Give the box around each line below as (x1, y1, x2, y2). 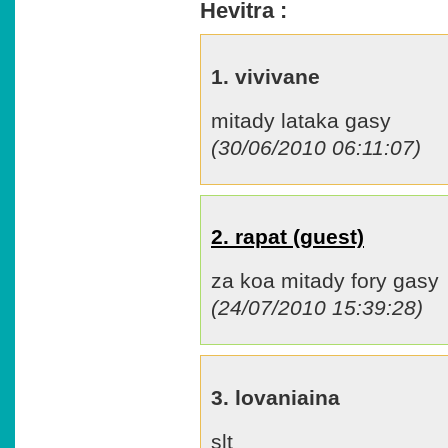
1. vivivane (211, 64, 320, 88)
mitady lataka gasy (211, 108, 391, 132)
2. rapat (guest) (211, 225, 364, 249)
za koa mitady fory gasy (211, 269, 439, 293)
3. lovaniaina (211, 385, 340, 409)
